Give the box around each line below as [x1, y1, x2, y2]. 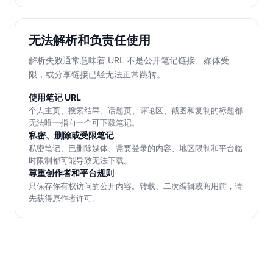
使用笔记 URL [29, 91, 81, 102]
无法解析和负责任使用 [29, 30, 151, 48]
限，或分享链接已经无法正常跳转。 [29, 68, 165, 79]
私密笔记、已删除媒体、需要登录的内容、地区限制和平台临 [29, 143, 243, 153]
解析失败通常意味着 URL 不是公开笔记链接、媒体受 [29, 54, 229, 65]
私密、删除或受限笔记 [29, 129, 114, 140]
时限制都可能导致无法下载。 [29, 155, 132, 165]
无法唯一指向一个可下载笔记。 [29, 117, 140, 127]
